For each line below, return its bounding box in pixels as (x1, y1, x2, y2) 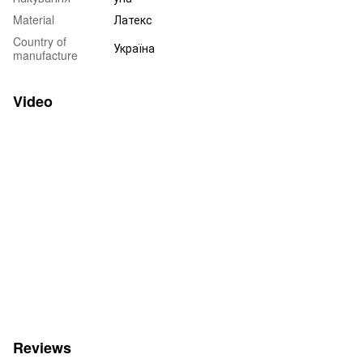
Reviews (13, 336, 71, 358)
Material (13, 11, 54, 28)
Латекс (113, 11, 152, 28)
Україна (113, 39, 155, 56)
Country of (13, 32, 66, 49)
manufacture (13, 46, 78, 63)
